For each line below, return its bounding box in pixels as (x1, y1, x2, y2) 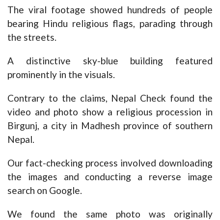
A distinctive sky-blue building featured (7, 55, 213, 67)
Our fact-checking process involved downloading (7, 157, 213, 169)
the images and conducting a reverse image (7, 171, 213, 183)
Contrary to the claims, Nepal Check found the (7, 92, 213, 104)
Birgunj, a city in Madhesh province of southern (7, 120, 213, 132)
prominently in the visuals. (7, 69, 115, 81)
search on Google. (7, 185, 82, 196)
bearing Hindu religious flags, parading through (7, 18, 213, 29)
